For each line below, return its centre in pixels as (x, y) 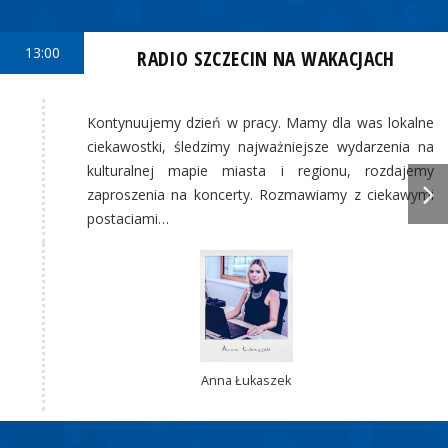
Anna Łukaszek (246, 380)
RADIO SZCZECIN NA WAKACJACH (266, 58)
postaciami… (128, 219)
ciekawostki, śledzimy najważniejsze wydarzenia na (260, 147)
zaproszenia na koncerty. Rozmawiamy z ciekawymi (260, 195)
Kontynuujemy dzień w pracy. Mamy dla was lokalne (260, 123)
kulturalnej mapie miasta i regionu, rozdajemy (260, 171)
